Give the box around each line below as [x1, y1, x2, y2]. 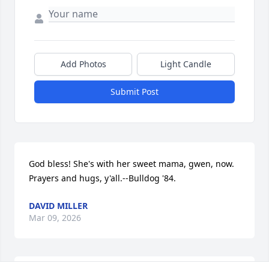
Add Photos [60, 58, 106, 70]
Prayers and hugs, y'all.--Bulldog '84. [29, 172, 176, 184]
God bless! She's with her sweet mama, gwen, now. [29, 158, 234, 170]
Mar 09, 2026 [29, 212, 81, 224]
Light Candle [160, 58, 211, 70]
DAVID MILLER [29, 200, 88, 212]
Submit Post [110, 86, 159, 98]
